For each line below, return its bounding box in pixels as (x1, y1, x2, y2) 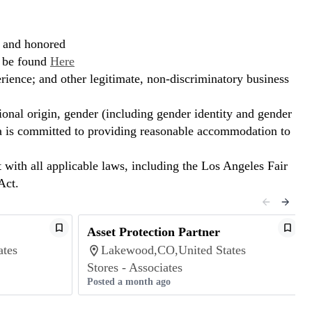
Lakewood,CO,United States (101, 243, 246, 257)
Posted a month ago (87, 276, 171, 287)
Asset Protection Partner (87, 225, 220, 239)
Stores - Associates (87, 260, 182, 274)
